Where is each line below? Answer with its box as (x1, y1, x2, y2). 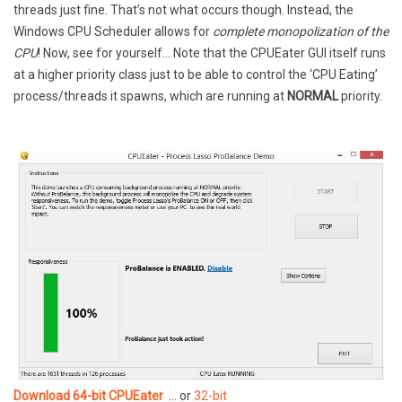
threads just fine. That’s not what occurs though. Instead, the (13, 2, 354, 17)
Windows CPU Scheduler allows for (13, 23, 213, 39)
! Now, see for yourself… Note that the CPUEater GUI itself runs (38, 45, 386, 60)
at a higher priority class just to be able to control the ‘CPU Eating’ (13, 66, 378, 82)
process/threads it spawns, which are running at (13, 88, 287, 103)
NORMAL (287, 88, 338, 103)
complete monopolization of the (213, 23, 389, 39)
